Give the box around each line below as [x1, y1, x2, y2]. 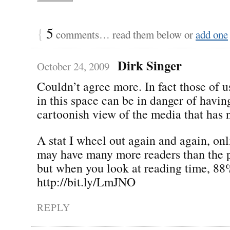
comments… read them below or [53, 27, 196, 42]
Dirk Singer [117, 55, 182, 74]
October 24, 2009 [37, 59, 109, 73]
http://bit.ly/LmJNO [37, 173, 136, 190]
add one [196, 27, 228, 42]
